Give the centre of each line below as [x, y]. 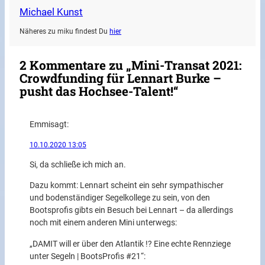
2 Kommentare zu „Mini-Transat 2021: [131, 65]
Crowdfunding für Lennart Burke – [121, 78]
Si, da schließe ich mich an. [77, 164]
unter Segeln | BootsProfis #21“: [87, 256]
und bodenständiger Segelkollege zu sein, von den [119, 198]
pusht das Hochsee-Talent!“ [99, 91]
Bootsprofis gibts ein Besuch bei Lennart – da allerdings [131, 211]
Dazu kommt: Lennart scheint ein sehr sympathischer [126, 186]
